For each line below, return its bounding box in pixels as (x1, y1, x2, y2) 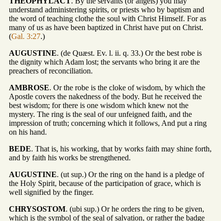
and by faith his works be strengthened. (9, 153, 131, 162)
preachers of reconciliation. (9, 66, 93, 75)
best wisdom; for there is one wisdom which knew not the (9, 101, 188, 110)
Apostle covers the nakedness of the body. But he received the (9, 92, 202, 101)
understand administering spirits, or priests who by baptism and (9, 5, 204, 14)
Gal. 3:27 (11, 32, 40, 40)
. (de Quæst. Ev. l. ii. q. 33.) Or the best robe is (57, 48, 202, 57)
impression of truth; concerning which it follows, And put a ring (9, 118, 207, 127)
